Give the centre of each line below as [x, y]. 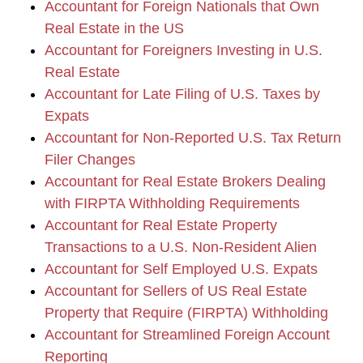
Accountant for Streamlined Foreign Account [187, 335]
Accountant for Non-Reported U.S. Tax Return [193, 138]
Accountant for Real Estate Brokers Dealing [185, 181]
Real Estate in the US [114, 28]
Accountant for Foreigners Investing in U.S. [184, 50]
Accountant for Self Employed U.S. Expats [181, 269]
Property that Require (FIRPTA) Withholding [186, 313]
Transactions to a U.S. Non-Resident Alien [181, 247]
